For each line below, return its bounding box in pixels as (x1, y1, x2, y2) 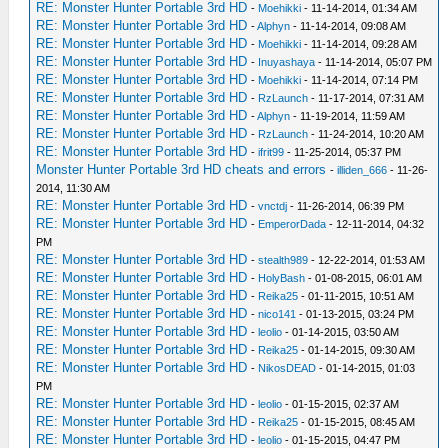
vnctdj (258, 199, 288, 212)
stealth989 (258, 253, 309, 266)
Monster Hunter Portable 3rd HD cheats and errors (36, 161, 327, 177)
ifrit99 (258, 145, 285, 158)
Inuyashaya (258, 55, 316, 68)
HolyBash (258, 271, 306, 284)
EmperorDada (258, 217, 327, 230)
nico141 (258, 307, 297, 320)
